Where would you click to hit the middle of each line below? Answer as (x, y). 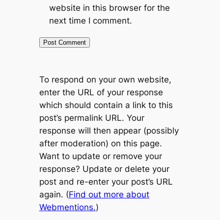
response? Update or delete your (104, 169)
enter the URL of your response (101, 93)
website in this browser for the (109, 8)
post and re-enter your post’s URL (106, 182)
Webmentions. (67, 207)
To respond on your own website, (105, 80)
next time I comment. (90, 21)
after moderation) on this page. (100, 144)
